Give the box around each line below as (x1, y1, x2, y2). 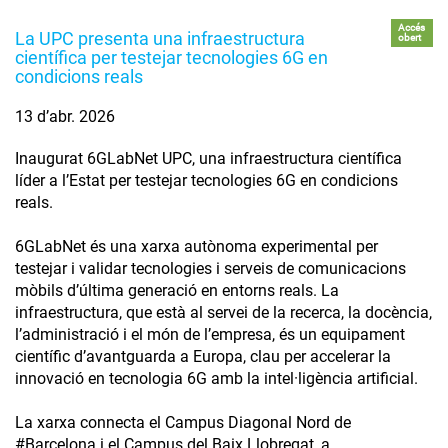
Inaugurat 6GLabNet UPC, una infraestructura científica (15, 148, 402, 168)
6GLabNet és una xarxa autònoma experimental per (15, 236, 378, 256)
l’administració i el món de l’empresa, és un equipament (15, 324, 405, 344)
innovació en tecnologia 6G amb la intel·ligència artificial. (15, 368, 418, 388)
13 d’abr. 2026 (15, 106, 115, 126)
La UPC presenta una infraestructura (15, 27, 305, 49)
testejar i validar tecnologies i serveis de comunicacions (15, 258, 406, 278)
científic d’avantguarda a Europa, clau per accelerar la (15, 346, 391, 366)
